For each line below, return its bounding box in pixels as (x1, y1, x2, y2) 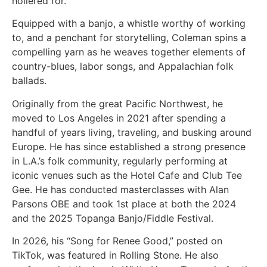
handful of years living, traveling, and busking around (12, 126, 252, 138)
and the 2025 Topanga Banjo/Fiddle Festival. (12, 212, 213, 224)
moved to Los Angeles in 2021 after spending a (12, 111, 226, 124)
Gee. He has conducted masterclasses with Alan (12, 183, 229, 195)
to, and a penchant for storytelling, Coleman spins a (12, 32, 246, 44)
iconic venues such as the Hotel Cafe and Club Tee (12, 169, 242, 181)
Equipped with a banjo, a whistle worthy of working (12, 17, 246, 30)
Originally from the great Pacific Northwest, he (12, 97, 223, 110)
